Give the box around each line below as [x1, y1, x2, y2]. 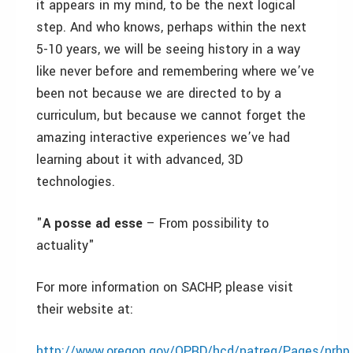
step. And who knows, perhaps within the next [36, 18, 307, 36]
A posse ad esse [43, 214, 143, 232]
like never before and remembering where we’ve [36, 62, 314, 80]
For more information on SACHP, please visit [36, 278, 293, 296]
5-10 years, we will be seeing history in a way [36, 40, 300, 58]
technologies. [36, 173, 115, 191]
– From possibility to [143, 214, 269, 232]
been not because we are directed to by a [36, 84, 281, 102]
